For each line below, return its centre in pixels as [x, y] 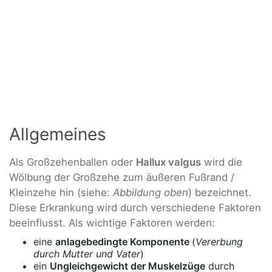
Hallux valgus [168, 162]
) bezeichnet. [220, 193]
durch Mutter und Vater [87, 254]
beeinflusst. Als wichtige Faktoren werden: [112, 223]
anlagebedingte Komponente [124, 242]
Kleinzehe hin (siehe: [61, 193]
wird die [222, 162]
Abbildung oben [151, 193]
